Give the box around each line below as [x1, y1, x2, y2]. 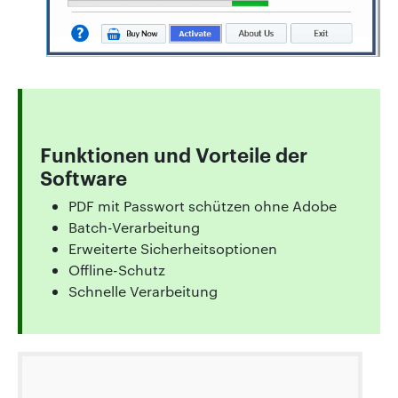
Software [40, 163, 127, 190]
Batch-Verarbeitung [68, 217, 200, 236]
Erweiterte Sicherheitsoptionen [68, 238, 277, 258]
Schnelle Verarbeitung [68, 281, 218, 300]
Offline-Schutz [68, 259, 165, 279]
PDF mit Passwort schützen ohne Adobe [68, 195, 337, 215]
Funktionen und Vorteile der [40, 139, 307, 167]
